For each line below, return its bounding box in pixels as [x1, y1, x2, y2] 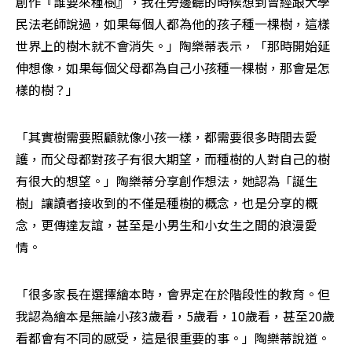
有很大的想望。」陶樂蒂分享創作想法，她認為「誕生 [16, 171, 317, 191]
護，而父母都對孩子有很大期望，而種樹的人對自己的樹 [16, 149, 330, 169]
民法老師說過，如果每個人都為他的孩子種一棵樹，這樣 [16, 14, 330, 34]
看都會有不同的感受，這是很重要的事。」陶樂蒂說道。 [16, 328, 330, 348]
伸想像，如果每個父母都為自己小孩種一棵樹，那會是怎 [16, 58, 330, 78]
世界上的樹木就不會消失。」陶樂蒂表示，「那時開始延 [16, 36, 330, 56]
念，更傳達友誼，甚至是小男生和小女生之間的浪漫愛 [16, 215, 317, 235]
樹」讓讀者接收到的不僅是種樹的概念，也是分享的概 [16, 193, 317, 213]
